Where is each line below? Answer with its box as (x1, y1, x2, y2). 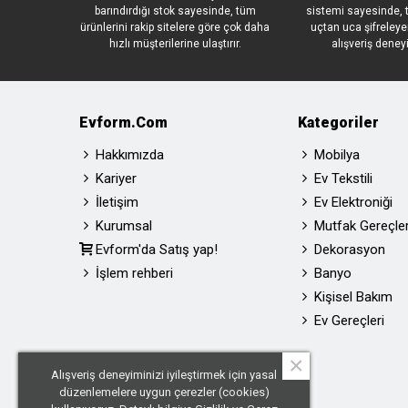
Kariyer (96, 170, 137, 187)
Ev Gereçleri (314, 312, 384, 329)
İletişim (96, 194, 138, 210)
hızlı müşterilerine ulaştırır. (108, 37, 241, 50)
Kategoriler (298, 114, 379, 131)
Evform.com (79, 114, 168, 131)
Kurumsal (96, 218, 152, 234)
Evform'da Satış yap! (96, 241, 218, 258)
